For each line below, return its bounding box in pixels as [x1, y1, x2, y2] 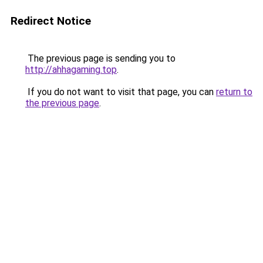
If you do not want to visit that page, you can [25, 86, 216, 97]
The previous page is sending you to [25, 53, 176, 64]
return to [216, 86, 252, 97]
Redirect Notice [11, 14, 91, 28]
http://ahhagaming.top [25, 64, 117, 75]
